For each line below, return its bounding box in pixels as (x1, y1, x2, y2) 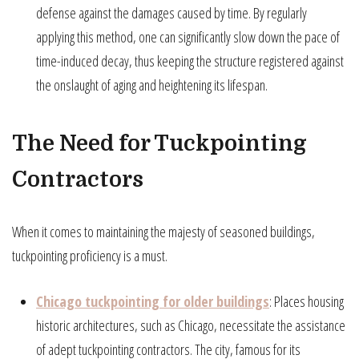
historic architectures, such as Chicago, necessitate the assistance (36, 315, 345, 335)
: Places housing (269, 291, 344, 311)
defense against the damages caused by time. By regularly (36, 2, 307, 22)
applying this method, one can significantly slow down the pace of (36, 26, 340, 46)
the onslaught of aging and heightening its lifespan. (36, 75, 268, 95)
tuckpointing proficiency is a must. (12, 245, 167, 265)
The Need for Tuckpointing (12, 131, 307, 155)
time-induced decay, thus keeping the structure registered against (36, 50, 344, 71)
